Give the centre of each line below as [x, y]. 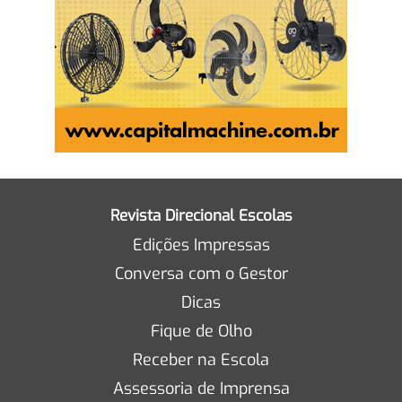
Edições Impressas [201, 245]
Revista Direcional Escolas [201, 215]
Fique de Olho [201, 331]
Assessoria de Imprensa [201, 388]
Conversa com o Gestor [201, 273]
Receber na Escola [201, 359]
